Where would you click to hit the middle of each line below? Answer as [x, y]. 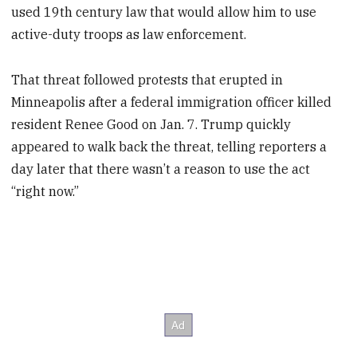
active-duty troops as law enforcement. [129, 35]
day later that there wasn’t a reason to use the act [161, 169]
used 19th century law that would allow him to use [164, 12]
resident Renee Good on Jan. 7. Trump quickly [151, 125]
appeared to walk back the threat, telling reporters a [169, 147]
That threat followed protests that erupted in [147, 80]
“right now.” [45, 192]
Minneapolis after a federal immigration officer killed [172, 102]
